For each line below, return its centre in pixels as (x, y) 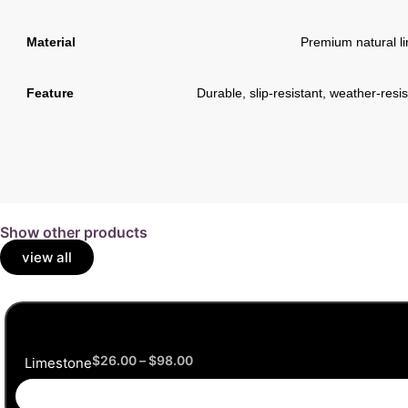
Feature (50, 93)
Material (51, 42)
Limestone (58, 363)
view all (47, 258)
